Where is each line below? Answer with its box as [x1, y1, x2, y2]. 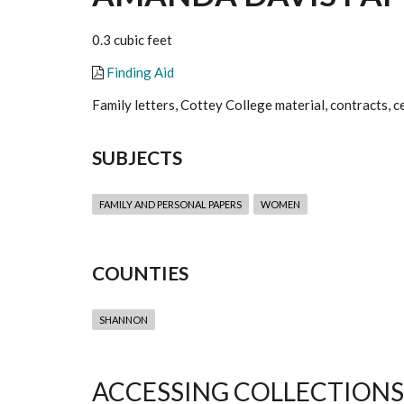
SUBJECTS [92, 146, 182, 170]
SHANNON [99, 314, 148, 326]
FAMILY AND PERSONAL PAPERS [99, 198, 242, 211]
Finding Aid [106, 64, 174, 81]
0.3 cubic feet [92, 32, 172, 49]
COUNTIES [92, 262, 188, 285]
